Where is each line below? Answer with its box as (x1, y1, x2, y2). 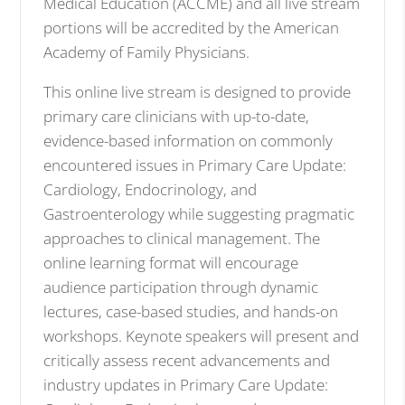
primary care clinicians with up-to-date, (43, 105, 310, 127)
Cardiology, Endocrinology (43, 178, 224, 200)
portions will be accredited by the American (43, 16, 340, 38)
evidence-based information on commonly (43, 129, 334, 151)
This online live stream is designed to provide (43, 80, 352, 102)
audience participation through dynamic (43, 276, 319, 297)
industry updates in (43, 373, 181, 395)
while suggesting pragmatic (165, 202, 355, 224)
